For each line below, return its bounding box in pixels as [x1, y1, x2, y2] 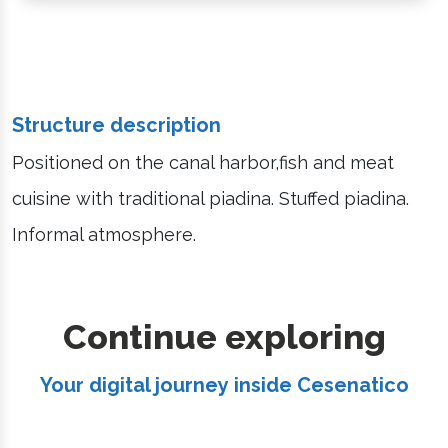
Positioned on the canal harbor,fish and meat [12, 151, 394, 173]
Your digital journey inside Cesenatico [39, 372, 409, 397]
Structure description [12, 112, 221, 137]
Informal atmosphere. [12, 223, 196, 245]
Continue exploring [62, 316, 386, 357]
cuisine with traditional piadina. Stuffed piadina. [12, 187, 409, 209]
